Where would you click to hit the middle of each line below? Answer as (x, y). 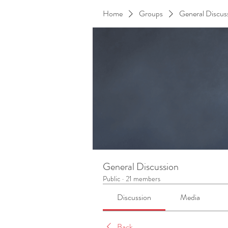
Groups (151, 13)
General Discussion (141, 167)
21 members (143, 179)
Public (111, 179)
